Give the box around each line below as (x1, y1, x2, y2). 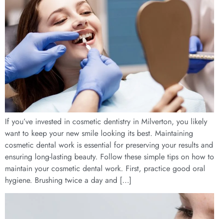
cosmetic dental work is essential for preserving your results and (5, 139, 213, 151)
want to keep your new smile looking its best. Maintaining (5, 127, 193, 139)
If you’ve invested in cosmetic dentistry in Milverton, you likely (5, 115, 207, 127)
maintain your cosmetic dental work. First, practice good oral (5, 162, 205, 174)
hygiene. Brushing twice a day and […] (5, 174, 131, 186)
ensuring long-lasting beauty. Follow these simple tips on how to (5, 151, 214, 162)
